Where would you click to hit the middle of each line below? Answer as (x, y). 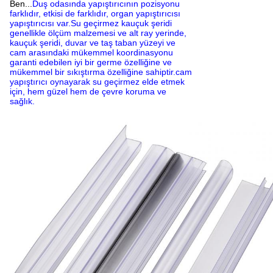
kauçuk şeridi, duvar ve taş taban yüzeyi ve (93, 42)
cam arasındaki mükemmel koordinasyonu (91, 52)
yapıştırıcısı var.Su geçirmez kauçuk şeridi (91, 23)
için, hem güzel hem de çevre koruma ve (88, 91)
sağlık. (22, 101)
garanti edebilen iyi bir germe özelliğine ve (91, 62)
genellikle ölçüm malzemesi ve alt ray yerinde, (98, 33)
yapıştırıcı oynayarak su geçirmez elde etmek (97, 81)
